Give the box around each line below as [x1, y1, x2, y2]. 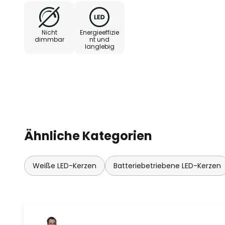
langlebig [84, 42, 115, 51]
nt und [89, 35, 109, 44]
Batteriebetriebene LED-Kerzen [114, 161, 221, 171]
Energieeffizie [80, 28, 119, 37]
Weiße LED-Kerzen [33, 161, 96, 171]
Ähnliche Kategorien [24, 128, 152, 144]
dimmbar [34, 35, 64, 44]
